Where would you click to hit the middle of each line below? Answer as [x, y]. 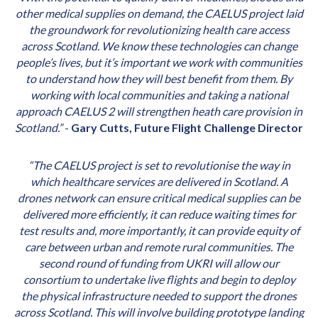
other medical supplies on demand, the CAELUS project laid [159, 13]
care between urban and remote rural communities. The [159, 247]
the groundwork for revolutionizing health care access [159, 30]
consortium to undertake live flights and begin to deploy [159, 280]
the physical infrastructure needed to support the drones [159, 296]
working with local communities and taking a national [159, 95]
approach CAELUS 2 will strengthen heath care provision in [159, 111]
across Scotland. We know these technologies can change [159, 46]
